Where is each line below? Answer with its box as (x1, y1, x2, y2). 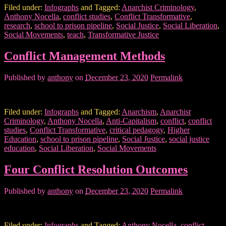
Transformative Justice (88, 30, 159, 39)
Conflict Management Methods (4, 49, 165, 63)
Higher (167, 126, 190, 135)
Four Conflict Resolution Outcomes (4, 162, 188, 176)
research (4, 21, 30, 30)
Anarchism (122, 107, 156, 117)
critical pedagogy (109, 126, 163, 135)
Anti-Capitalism (106, 117, 156, 126)
